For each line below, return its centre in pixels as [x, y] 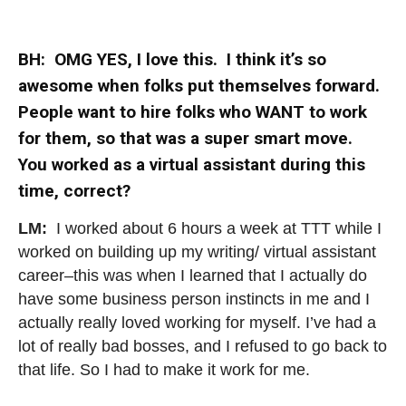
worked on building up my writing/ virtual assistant [197, 252]
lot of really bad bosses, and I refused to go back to [203, 347]
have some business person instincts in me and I [194, 300]
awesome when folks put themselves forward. [199, 86]
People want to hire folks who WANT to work [193, 112]
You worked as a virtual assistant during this [192, 165]
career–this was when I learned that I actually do [193, 276]
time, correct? [74, 191]
